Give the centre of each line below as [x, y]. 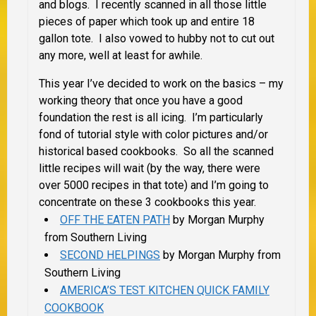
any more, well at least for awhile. [121, 56]
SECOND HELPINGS [110, 255]
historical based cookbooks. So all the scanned [156, 152]
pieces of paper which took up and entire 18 [147, 22]
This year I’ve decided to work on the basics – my [161, 84]
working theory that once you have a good [141, 101]
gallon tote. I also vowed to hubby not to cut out [157, 39]
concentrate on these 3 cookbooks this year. [147, 202]
